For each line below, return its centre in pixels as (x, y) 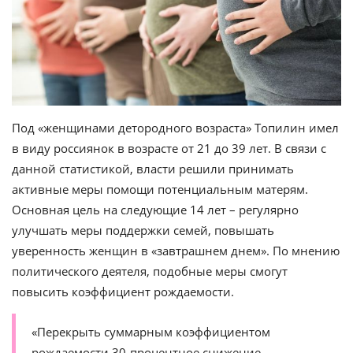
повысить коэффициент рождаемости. (123, 291)
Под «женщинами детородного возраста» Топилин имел (175, 127)
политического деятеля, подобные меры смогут (150, 271)
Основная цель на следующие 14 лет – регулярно (155, 209)
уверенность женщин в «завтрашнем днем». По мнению (176, 250)
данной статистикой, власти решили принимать (153, 168)
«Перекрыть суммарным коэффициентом (151, 331)
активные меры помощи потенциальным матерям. (160, 189)
